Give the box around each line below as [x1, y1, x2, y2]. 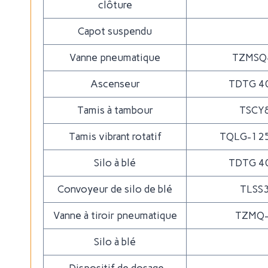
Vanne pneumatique [69, 51, 160, 63]
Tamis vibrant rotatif [68, 130, 162, 142]
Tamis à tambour [77, 104, 153, 116]
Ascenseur [90, 78, 140, 90]
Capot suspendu [78, 25, 152, 37]
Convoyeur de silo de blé [57, 183, 172, 195]
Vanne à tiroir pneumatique [53, 209, 177, 221]
